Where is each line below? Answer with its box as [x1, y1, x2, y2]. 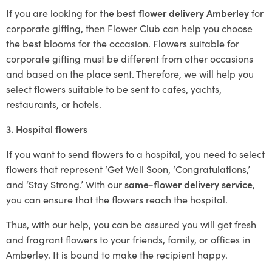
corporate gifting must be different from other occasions [6, 52, 253, 65]
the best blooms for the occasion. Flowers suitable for [6, 36, 239, 50]
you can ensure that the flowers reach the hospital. [6, 192, 228, 206]
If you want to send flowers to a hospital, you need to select [6, 147, 265, 160]
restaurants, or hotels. [6, 97, 101, 110]
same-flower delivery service [124, 177, 253, 191]
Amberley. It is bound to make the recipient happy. [6, 248, 228, 261]
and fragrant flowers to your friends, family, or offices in [6, 233, 250, 246]
